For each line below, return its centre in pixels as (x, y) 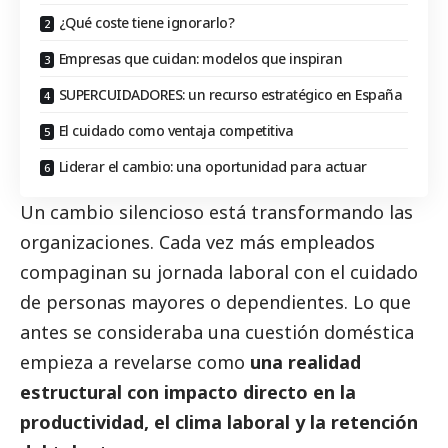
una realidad (305, 362)
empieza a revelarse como (135, 362)
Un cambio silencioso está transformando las (216, 212)
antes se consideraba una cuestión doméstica (217, 332)
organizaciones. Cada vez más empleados (197, 242)
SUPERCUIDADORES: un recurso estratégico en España (230, 95)
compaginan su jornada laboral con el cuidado (219, 272)
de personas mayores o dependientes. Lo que (215, 302)
